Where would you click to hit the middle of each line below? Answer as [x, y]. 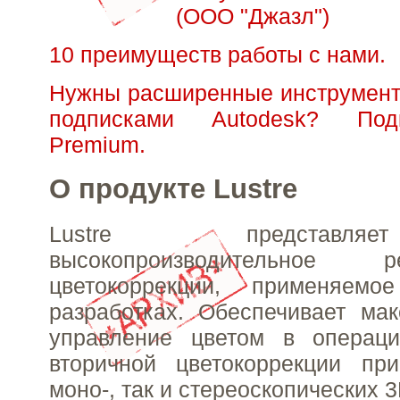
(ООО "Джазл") [253, 16]
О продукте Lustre [173, 189]
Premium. [97, 144]
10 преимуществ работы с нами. [217, 54]
